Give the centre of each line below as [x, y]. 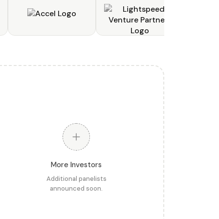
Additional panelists [76, 179]
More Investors [76, 165]
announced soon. [76, 188]
